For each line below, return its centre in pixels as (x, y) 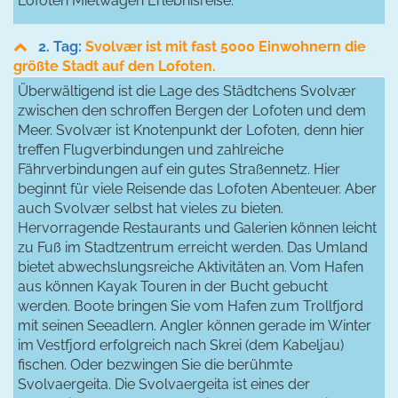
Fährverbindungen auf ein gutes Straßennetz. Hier (179, 169)
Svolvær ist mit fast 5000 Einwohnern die (226, 46)
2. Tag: (62, 46)
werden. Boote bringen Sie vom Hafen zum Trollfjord (191, 306)
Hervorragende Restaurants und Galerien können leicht (197, 227)
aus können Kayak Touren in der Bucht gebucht (173, 286)
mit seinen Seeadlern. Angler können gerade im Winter (195, 325)
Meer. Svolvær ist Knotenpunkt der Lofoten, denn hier (191, 130)
